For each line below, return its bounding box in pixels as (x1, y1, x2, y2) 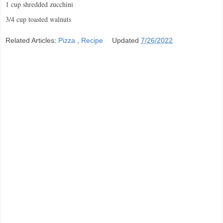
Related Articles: (5, 36, 58, 45)
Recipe (81, 36, 105, 45)
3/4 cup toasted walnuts (5, 14, 71, 24)
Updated (112, 36, 141, 45)
